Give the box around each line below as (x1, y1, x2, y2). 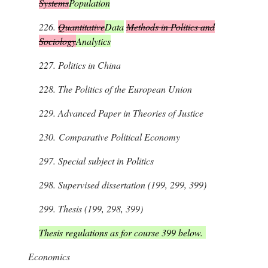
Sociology (38, 35, 76, 48)
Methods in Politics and (126, 20, 215, 33)
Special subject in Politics (55, 154, 154, 167)
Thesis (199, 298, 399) (55, 202, 143, 215)
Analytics (75, 35, 111, 48)
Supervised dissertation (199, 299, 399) (55, 178, 206, 191)
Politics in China (55, 59, 121, 72)
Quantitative (57, 20, 105, 33)
